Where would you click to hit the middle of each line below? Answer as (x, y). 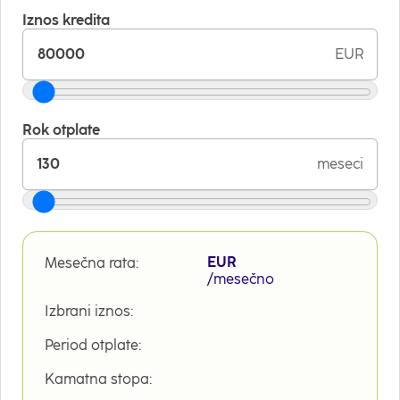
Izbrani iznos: (89, 311)
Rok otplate (61, 129)
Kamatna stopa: (98, 379)
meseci (340, 163)
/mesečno (241, 279)
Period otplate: (93, 345)
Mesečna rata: (92, 262)
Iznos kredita (66, 20)
